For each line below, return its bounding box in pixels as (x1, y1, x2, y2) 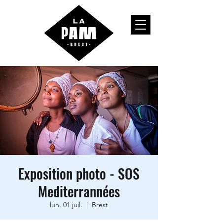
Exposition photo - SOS (18, 163, 140, 184)
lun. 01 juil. (50, 200, 82, 209)
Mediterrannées (38, 181, 120, 201)
